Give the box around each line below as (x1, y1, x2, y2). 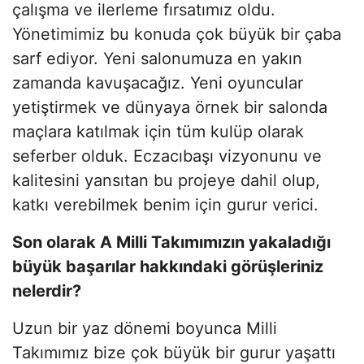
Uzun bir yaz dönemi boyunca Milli (12, 318, 277, 338)
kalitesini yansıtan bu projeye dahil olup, (12, 170, 320, 190)
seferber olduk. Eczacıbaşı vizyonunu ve (12, 145, 322, 166)
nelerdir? (12, 280, 81, 301)
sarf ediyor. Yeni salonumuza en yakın (12, 48, 302, 68)
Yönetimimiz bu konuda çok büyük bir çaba (12, 24, 341, 44)
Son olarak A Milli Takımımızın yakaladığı (12, 232, 331, 252)
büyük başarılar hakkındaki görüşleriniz (12, 256, 323, 276)
